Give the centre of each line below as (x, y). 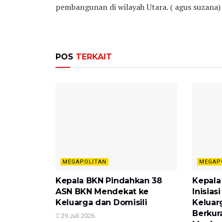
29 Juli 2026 (77, 216)
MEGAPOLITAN (84, 162)
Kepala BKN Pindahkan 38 (109, 180)
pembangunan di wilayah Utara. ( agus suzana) (138, 7)
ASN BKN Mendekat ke (102, 191)
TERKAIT (93, 57)
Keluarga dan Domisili (101, 202)
